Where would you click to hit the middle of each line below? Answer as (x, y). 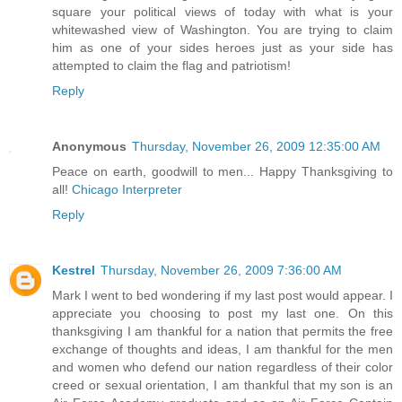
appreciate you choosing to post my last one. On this (223, 314)
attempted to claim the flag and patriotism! (171, 66)
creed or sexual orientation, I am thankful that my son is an (223, 385)
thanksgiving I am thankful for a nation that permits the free (223, 332)
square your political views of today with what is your (223, 12)
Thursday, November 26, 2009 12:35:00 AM (256, 147)
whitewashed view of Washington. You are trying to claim (223, 30)
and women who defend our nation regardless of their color (223, 367)
